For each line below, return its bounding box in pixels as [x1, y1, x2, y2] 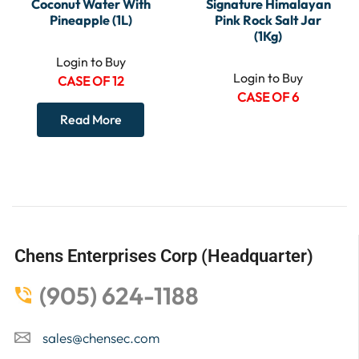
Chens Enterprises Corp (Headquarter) [14, 244, 313, 266]
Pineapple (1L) [49, 12, 132, 29]
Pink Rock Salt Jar [215, 12, 322, 29]
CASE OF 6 [237, 89, 300, 106]
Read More [59, 111, 122, 128]
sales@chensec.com [42, 329, 159, 346]
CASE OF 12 [57, 73, 124, 90]
